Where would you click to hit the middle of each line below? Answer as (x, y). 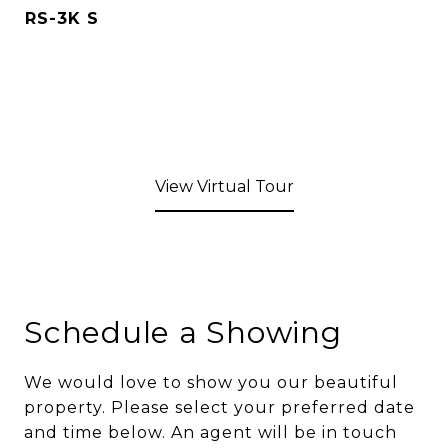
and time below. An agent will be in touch (210, 432)
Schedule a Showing (183, 332)
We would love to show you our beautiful (211, 382)
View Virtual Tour (224, 186)
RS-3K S (62, 18)
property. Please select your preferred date (219, 407)
